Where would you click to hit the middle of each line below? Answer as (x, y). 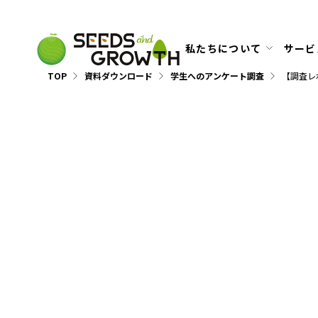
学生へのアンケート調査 (218, 76)
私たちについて (223, 49)
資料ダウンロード (119, 76)
